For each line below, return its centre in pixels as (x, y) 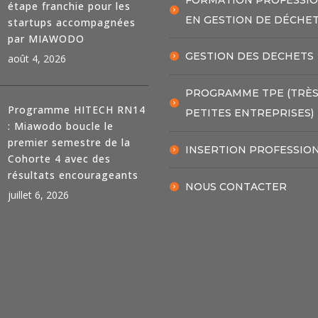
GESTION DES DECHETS (250, 56)
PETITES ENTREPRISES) (250, 113)
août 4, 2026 (37, 59)
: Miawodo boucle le (60, 126)
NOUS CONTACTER (236, 186)
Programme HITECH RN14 (76, 110)
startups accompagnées (71, 23)
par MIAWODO (46, 39)
